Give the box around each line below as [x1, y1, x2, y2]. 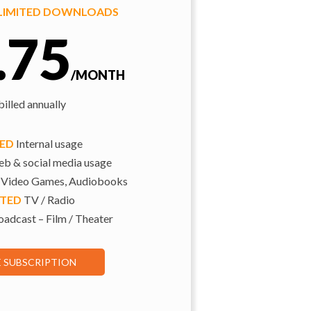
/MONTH [70, 67, 125, 83]
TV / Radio [22, 193, 75, 207]
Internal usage [14, 137, 83, 151]
